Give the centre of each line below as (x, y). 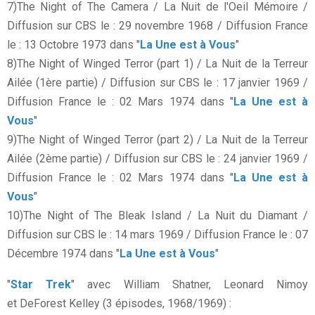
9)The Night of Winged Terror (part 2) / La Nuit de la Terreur (157, 140)
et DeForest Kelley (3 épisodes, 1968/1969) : (119, 304)
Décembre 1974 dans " (63, 254)
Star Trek (41, 285)
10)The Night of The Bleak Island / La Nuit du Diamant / (157, 216)
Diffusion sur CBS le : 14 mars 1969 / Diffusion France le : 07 (157, 235)
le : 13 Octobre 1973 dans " (73, 45)
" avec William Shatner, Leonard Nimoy (190, 285)
